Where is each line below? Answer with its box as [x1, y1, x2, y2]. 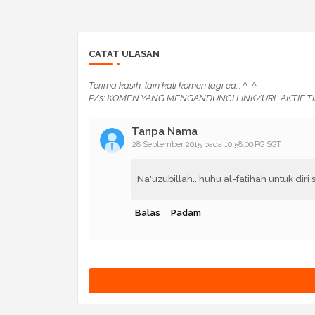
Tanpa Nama [131, 124, 198, 138]
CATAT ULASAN [88, 48, 160, 59]
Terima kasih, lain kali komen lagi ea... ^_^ [88, 79, 257, 91]
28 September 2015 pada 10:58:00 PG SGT [131, 139, 281, 149]
